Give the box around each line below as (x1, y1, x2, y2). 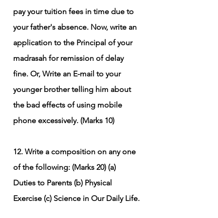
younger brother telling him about (13, 84, 133, 94)
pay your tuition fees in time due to (13, 6, 136, 16)
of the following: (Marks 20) (13, 162, 106, 172)
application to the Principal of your (13, 37, 134, 47)
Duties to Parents (13, 178, 72, 187)
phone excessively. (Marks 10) (13, 115, 114, 125)
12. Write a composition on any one (13, 146, 138, 156)
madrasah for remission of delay (13, 53, 126, 63)
